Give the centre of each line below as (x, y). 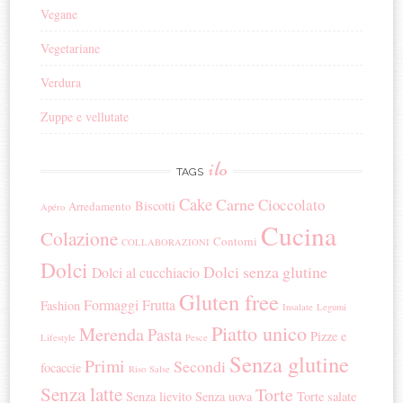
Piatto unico (260, 333)
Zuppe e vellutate (85, 116)
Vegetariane (71, 48)
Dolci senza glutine (266, 271)
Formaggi (112, 304)
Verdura (61, 82)
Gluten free (229, 301)
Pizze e (329, 336)
